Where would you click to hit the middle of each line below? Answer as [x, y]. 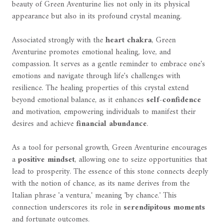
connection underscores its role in [68, 208]
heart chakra [129, 41]
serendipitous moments [164, 208]
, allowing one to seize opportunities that [141, 160]
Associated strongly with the [59, 41]
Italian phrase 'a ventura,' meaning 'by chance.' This [94, 196]
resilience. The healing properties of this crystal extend [100, 88]
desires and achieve [44, 124]
